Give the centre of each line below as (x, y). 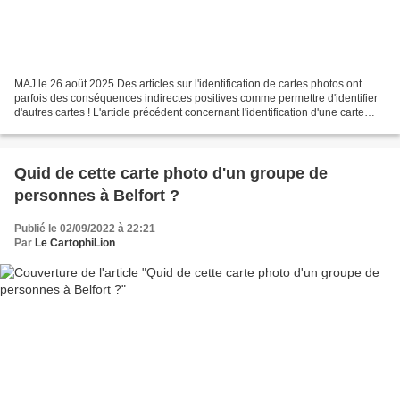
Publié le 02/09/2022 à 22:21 (85, 229)
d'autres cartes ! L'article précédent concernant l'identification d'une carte (189, 113)
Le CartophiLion (75, 243)
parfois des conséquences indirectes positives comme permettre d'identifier (196, 99)
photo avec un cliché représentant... (100, 127)
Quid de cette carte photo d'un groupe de (171, 174)
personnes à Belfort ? (97, 196)
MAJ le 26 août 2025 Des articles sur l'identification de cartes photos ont (188, 84)
